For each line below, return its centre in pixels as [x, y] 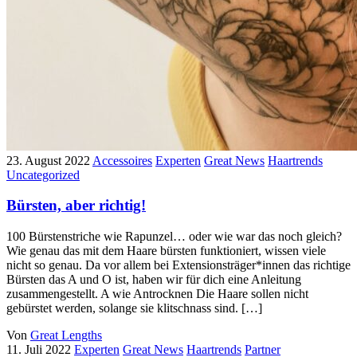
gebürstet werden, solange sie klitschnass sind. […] [134, 308]
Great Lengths [66, 335]
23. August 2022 [48, 160]
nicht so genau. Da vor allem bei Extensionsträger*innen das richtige [178, 265]
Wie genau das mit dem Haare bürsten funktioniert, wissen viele [166, 251]
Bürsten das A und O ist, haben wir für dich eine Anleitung [154, 280]
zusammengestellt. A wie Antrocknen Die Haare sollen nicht [157, 294]
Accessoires [122, 160]
